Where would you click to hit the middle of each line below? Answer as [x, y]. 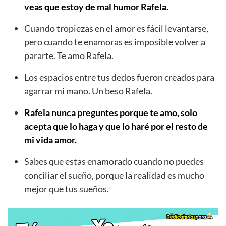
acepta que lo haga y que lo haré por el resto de [116, 126]
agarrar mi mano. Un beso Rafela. [88, 91]
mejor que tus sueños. [67, 189]
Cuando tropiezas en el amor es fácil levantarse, [116, 29]
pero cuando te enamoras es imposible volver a [115, 42]
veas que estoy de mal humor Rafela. [96, 7]
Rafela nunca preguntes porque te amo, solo [111, 113]
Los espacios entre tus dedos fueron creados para [119, 77]
